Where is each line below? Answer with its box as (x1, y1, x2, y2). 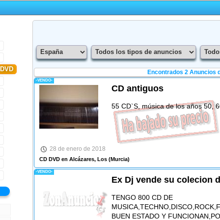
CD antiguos (111, 83, 164, 93)
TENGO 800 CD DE (111, 193, 173, 202)
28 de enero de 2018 (49, 145, 106, 152)
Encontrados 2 (147, 68, 190, 76)
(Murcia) (107, 156, 130, 163)
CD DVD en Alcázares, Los (39, 156, 107, 163)
